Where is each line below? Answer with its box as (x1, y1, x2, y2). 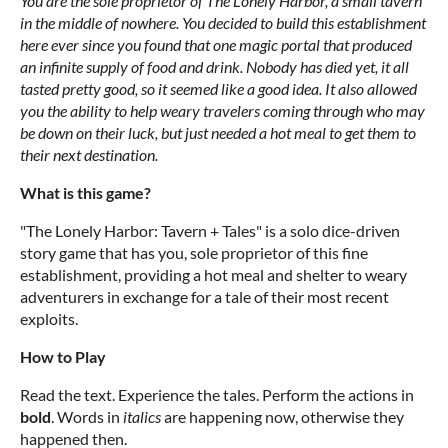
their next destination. (20, 145, 158, 165)
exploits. (20, 309, 78, 329)
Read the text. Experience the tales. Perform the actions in (20, 385, 414, 405)
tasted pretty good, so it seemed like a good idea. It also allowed (20, 79, 417, 99)
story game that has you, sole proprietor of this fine (20, 243, 368, 263)
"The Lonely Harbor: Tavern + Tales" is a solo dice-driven (20, 221, 400, 241)
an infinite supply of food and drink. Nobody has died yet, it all (20, 57, 409, 77)
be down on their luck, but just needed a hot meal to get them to (20, 123, 416, 143)
